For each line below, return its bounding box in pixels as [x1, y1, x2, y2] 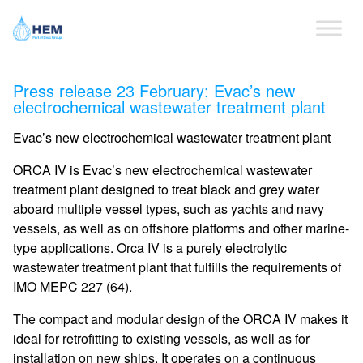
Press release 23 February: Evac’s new [13, 79, 295, 102]
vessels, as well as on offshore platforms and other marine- [13, 219, 349, 237]
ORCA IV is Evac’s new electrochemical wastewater [13, 160, 312, 179]
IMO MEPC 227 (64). [13, 277, 132, 296]
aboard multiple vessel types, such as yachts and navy [13, 199, 324, 218]
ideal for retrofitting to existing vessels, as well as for [13, 329, 310, 348]
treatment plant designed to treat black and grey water [13, 180, 319, 199]
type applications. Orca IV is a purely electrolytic [13, 238, 287, 257]
